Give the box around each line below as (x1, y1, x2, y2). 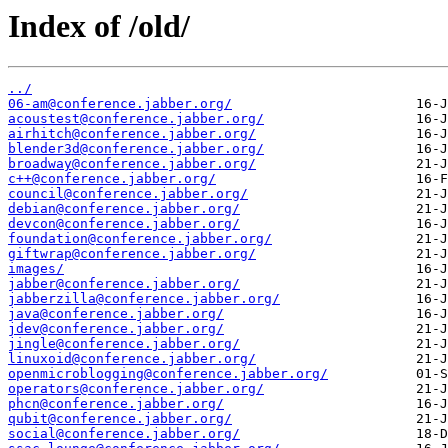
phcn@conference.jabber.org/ (8, 396, 224, 412)
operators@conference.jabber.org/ (8, 381, 264, 397)
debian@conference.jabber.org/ (8, 201, 240, 217)
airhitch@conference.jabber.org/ (8, 126, 256, 142)
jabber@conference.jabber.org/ (8, 276, 240, 292)
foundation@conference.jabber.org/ (8, 231, 272, 247)
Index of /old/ (8, 8, 190, 44)
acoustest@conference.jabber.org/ (8, 111, 264, 127)
